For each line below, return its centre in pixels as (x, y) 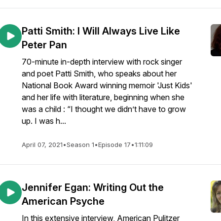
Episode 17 (114, 145)
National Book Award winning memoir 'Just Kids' (107, 85)
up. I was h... (44, 121)
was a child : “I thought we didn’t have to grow (104, 109)
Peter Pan (44, 45)
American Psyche (63, 201)
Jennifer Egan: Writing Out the (93, 187)
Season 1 (80, 145)
